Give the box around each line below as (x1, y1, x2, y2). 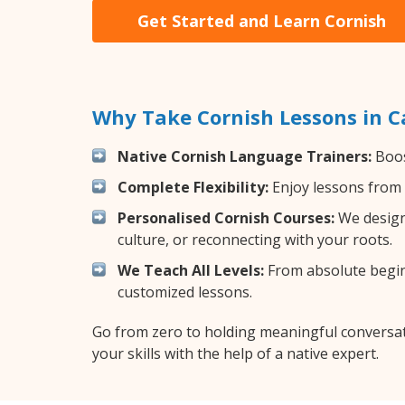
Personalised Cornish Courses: (118, 207, 334, 228)
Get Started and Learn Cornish (137, 9, 386, 32)
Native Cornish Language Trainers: (118, 146, 372, 166)
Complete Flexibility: (118, 176, 268, 197)
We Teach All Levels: (118, 259, 264, 280)
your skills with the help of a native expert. (92, 343, 379, 363)
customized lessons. (118, 281, 252, 302)
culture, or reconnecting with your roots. (118, 229, 392, 250)
